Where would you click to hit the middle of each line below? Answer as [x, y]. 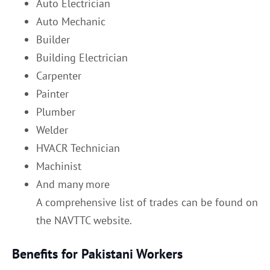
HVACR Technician [78, 148]
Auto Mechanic [71, 21]
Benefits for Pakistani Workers [97, 253]
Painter [52, 93]
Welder [52, 130]
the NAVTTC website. [84, 220]
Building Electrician [82, 57]
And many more [73, 184]
